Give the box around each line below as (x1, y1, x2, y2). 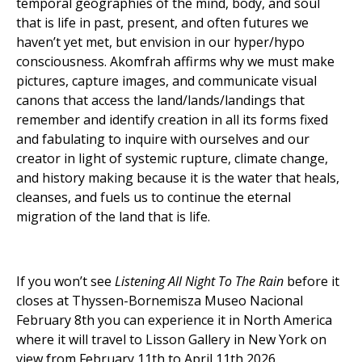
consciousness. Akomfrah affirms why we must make (16, 53, 335, 70)
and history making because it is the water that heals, (16, 169, 339, 187)
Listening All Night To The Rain (115, 272, 287, 290)
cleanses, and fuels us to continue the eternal (16, 188, 291, 206)
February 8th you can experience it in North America (16, 311, 332, 329)
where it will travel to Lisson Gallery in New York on (16, 330, 326, 348)
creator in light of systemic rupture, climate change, (16, 149, 328, 167)
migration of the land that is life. (16, 208, 213, 225)
